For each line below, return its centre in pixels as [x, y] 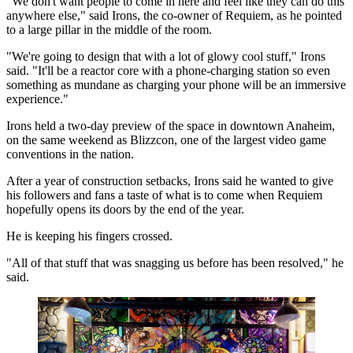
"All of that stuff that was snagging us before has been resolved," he [175, 262]
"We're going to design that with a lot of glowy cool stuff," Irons [166, 56]
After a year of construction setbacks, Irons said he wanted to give [170, 180]
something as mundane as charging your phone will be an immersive [176, 84]
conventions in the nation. [70, 154]
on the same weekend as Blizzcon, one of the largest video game [166, 139]
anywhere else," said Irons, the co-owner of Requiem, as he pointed [174, 15]
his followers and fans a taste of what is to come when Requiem [164, 195]
